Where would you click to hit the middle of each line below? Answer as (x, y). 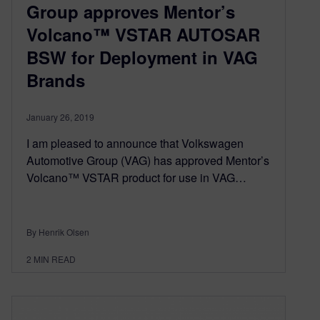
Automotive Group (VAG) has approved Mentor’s (148, 160)
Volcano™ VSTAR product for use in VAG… (136, 177)
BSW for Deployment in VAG (142, 57)
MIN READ (55, 259)
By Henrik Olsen (58, 231)
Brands (56, 80)
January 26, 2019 (60, 116)
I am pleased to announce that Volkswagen (135, 143)
